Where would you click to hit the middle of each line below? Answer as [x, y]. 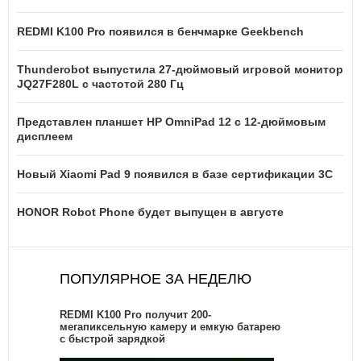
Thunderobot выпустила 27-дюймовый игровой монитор [180, 70]
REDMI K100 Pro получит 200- [135, 315]
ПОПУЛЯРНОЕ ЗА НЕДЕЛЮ [156, 279]
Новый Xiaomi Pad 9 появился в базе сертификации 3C [175, 174]
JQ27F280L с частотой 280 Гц [100, 84]
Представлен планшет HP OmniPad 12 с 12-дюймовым [171, 122]
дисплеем [45, 137]
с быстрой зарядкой [112, 339]
